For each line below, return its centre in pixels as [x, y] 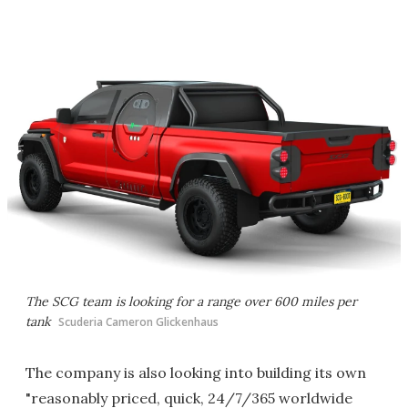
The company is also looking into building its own [196, 372]
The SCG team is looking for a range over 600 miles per [191, 301]
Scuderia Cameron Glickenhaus [138, 321]
